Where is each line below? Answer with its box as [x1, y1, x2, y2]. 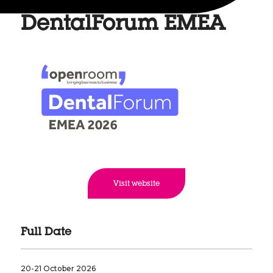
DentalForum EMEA [20, 15, 225, 36]
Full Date [20, 227, 71, 239]
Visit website [113, 180, 160, 188]
